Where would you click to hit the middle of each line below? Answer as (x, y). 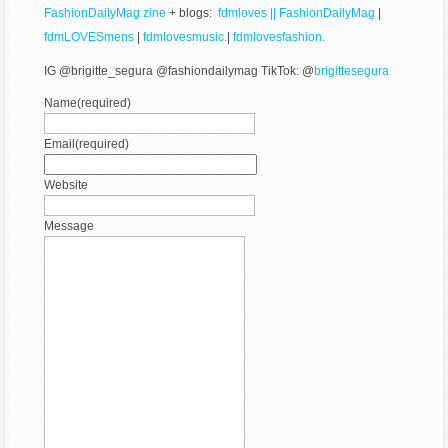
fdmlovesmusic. (184, 37)
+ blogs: (192, 13)
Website (66, 185)
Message (69, 226)
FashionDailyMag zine (105, 13)
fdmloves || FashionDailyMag (297, 13)
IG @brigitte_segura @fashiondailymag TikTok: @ (179, 71)
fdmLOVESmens (89, 37)
